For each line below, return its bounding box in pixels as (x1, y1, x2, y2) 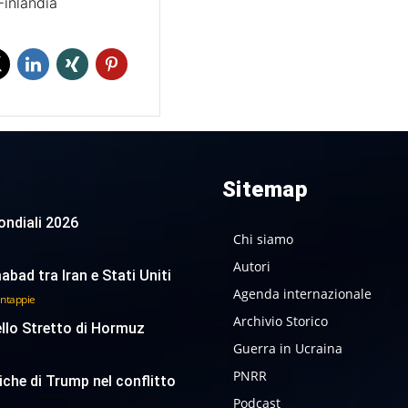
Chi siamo (232, 229, 293, 248)
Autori (232, 257, 270, 275)
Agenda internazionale (232, 284, 372, 302)
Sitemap (221, 176, 308, 202)
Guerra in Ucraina (232, 339, 342, 357)
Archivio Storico (232, 311, 328, 330)
